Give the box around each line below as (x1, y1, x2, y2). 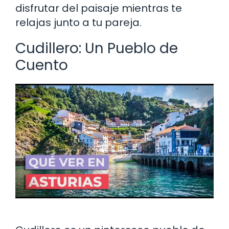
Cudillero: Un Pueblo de (15, 38, 178, 58)
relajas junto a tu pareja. (15, 15, 142, 30)
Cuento (15, 55, 68, 75)
